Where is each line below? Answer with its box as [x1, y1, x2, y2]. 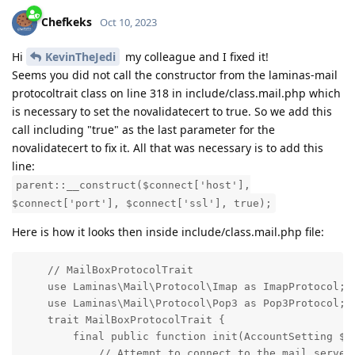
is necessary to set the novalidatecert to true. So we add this [12, 103, 332, 119]
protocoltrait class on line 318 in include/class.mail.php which [12, 85, 341, 101]
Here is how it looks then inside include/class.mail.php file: [12, 223, 324, 239]
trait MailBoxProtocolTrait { [21, 314, 225, 326]
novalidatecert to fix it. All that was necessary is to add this [12, 139, 323, 155]
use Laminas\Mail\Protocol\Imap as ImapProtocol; [21, 281, 345, 293]
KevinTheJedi [45, 48, 116, 64]
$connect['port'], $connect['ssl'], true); [12, 197, 272, 209]
